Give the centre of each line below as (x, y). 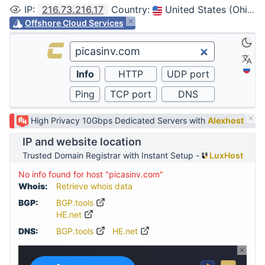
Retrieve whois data (94, 186)
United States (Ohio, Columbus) (206, 9)
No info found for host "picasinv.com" (91, 174)
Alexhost (226, 120)
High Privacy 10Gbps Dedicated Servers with (119, 120)
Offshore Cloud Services (74, 23)
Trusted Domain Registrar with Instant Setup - (112, 156)
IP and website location (82, 142)
